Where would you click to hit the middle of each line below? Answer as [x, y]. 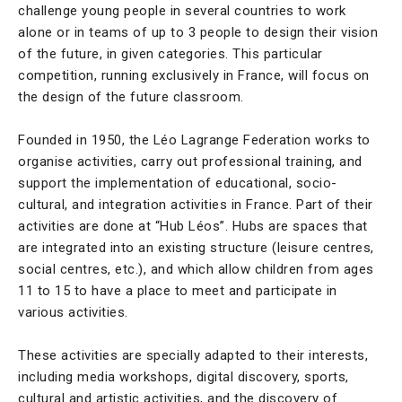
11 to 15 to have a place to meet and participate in [178, 291]
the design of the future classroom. [133, 97]
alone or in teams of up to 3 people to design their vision [198, 32]
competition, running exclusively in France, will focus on [194, 75]
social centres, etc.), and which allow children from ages [196, 269]
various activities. [73, 312]
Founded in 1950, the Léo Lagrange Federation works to [194, 140]
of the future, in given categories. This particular [170, 54]
